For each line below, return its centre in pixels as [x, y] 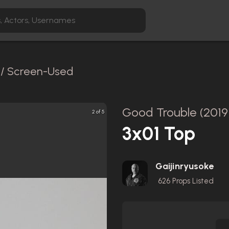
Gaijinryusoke [185, 166]
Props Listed [192, 181]
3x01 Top [159, 134]
